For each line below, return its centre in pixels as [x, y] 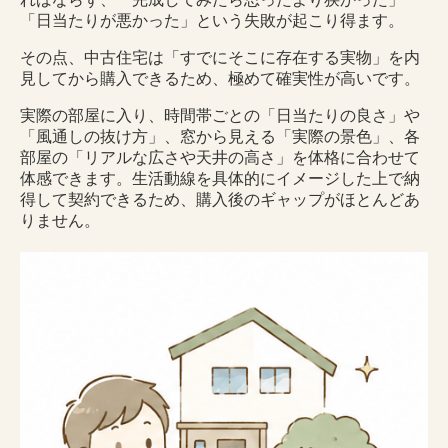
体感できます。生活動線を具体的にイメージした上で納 [220, 178]
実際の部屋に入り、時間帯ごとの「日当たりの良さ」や [220, 115]
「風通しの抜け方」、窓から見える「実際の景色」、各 [220, 136]
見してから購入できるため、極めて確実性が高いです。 [220, 78]
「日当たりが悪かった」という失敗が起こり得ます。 [212, 20]
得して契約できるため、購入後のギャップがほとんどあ [220, 199]
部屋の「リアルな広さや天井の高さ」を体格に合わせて [220, 157]
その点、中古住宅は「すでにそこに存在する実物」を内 [220, 57]
